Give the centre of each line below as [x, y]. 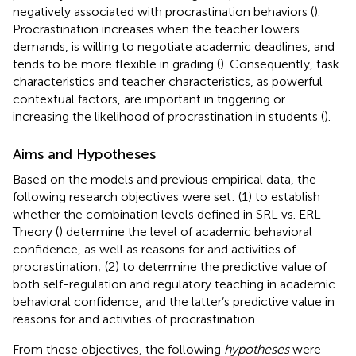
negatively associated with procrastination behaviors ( [163, 11]
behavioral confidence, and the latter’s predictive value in [174, 301]
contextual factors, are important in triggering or [149, 99]
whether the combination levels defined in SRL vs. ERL [167, 214]
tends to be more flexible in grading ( [116, 64]
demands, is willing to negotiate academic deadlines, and [174, 46]
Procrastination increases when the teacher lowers [156, 29]
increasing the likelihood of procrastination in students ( [168, 116]
